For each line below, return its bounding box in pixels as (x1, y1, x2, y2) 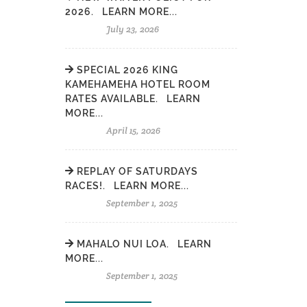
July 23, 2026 (106, 23, 160, 35)
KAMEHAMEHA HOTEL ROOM (65, 79, 211, 90)
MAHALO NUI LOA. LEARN (74, 238, 212, 249)
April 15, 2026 (106, 125, 161, 136)
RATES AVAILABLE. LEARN (65, 93, 201, 104)
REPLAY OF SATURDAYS (74, 166, 199, 177)
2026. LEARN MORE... (65, 6, 178, 17)
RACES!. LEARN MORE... (65, 180, 190, 191)
